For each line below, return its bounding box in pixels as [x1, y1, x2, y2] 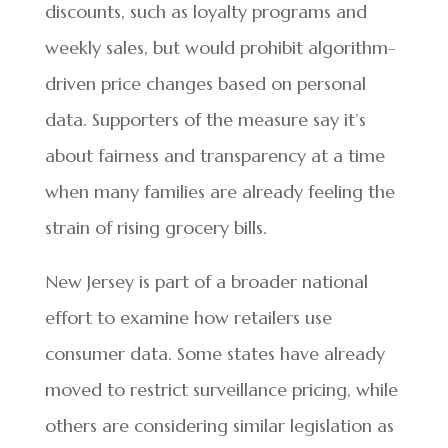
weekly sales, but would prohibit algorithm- [44, 36, 396, 60]
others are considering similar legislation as [44, 414, 394, 438]
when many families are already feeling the [44, 180, 395, 204]
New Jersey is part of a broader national [44, 270, 368, 294]
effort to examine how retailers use [44, 306, 332, 330]
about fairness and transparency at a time [44, 144, 385, 168]
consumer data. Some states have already [44, 342, 385, 366]
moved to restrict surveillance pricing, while [44, 378, 398, 402]
